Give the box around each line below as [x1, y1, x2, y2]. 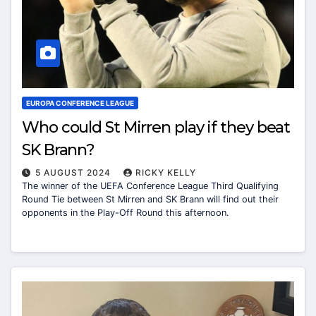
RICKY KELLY [135, 167, 196, 178]
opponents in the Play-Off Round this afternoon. [22, 207, 229, 219]
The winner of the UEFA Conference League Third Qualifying [22, 181, 279, 192]
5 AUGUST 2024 [35, 167, 114, 178]
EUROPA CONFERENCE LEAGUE [26, 99, 134, 108]
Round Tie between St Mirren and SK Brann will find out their [22, 194, 279, 205]
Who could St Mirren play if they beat [22, 118, 291, 138]
